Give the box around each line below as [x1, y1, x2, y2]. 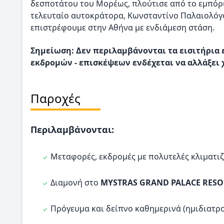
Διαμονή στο [50, 177, 100, 188]
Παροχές [30, 90, 80, 107]
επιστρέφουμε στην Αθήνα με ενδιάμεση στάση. [30, 21, 214, 33]
